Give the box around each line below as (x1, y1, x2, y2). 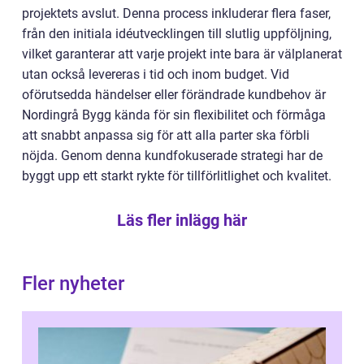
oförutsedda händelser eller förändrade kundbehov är (22, 87, 326, 103)
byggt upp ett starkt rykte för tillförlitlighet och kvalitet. (22, 168, 331, 184)
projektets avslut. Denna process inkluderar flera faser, (22, 6, 331, 22)
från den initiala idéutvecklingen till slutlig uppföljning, (22, 26, 331, 42)
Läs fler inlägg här (117, 210, 247, 231)
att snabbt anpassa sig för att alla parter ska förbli (22, 128, 310, 144)
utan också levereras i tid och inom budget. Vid (22, 67, 289, 83)
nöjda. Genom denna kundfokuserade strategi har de (22, 148, 323, 164)
